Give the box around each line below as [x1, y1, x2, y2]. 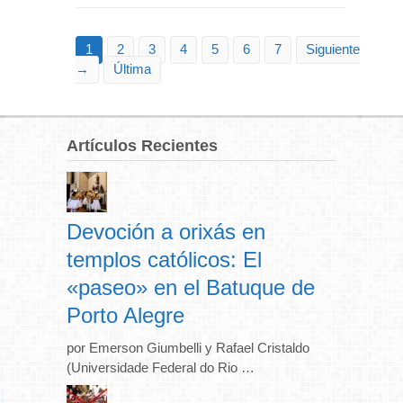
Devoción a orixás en [67, 219, 265, 244]
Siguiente [306, 40, 360, 57]
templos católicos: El [67, 246, 262, 272]
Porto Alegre [67, 302, 184, 327]
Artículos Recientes [67, 136, 218, 155]
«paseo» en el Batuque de [67, 274, 315, 300]
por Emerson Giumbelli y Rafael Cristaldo [67, 339, 313, 355]
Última [113, 60, 151, 76]
